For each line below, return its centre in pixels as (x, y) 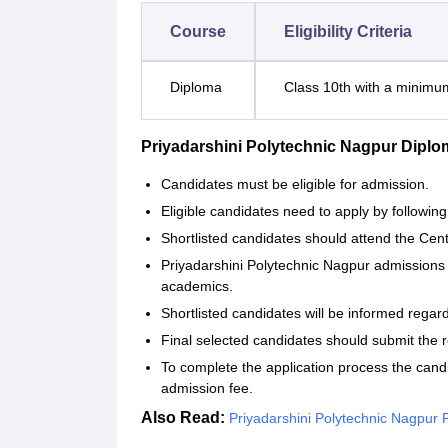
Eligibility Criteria (348, 32)
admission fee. (209, 388)
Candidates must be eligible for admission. (295, 184)
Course (198, 32)
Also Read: (185, 418)
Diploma (196, 87)
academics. (197, 286)
